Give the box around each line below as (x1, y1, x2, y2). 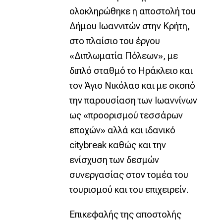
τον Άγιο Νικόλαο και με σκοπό (69, 80, 195, 91)
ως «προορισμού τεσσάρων (69, 110, 183, 121)
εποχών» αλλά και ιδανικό (69, 124, 175, 136)
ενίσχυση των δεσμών (69, 154, 159, 166)
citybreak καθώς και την (69, 139, 166, 151)
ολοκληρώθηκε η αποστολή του (69, 5, 196, 17)
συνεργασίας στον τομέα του (69, 169, 188, 180)
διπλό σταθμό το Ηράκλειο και (69, 65, 193, 76)
